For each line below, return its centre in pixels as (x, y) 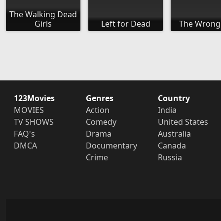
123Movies (34, 98)
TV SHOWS (34, 122)
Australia (174, 134)
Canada (172, 146)
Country (174, 98)
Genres (99, 98)
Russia (170, 158)
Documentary (111, 146)
